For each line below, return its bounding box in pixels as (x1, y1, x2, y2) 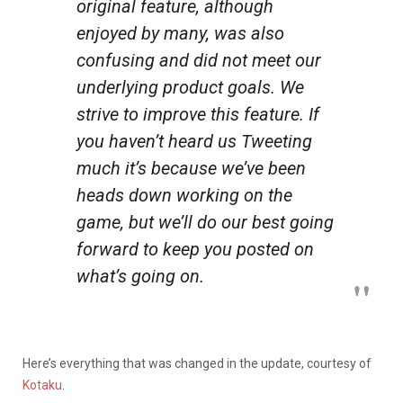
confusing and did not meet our (76, 49, 321, 71)
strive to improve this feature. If (76, 103, 319, 125)
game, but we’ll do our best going (76, 210, 334, 233)
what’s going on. (76, 264, 204, 287)
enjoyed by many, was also (76, 22, 284, 44)
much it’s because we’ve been (76, 157, 306, 179)
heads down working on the (76, 184, 292, 206)
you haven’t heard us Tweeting (76, 130, 312, 152)
